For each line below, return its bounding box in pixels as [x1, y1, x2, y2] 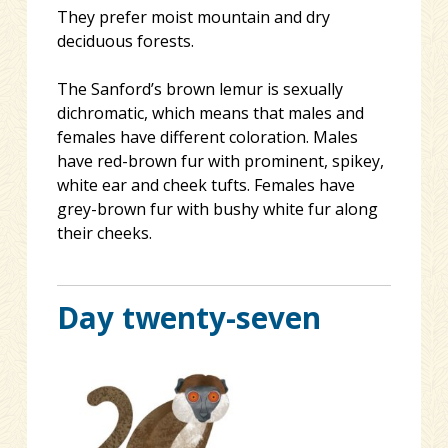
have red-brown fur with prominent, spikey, [56, 150, 384, 173]
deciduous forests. [56, 30, 194, 53]
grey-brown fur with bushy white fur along [56, 198, 378, 221]
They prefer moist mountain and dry [56, 6, 330, 29]
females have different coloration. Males [56, 126, 358, 149]
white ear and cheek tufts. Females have [56, 174, 355, 197]
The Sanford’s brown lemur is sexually [56, 78, 343, 101]
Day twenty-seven [56, 296, 321, 338]
